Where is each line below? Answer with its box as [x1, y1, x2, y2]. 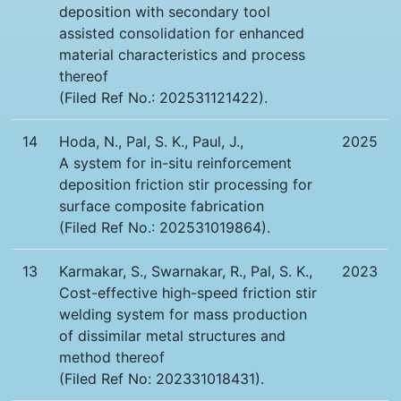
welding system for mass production [59, 305, 308, 324]
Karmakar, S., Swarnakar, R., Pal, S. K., [59, 262, 313, 281]
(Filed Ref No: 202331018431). [59, 370, 265, 388]
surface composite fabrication [59, 197, 265, 216]
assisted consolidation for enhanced [59, 24, 305, 43]
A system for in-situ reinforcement [59, 154, 293, 173]
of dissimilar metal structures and [59, 327, 286, 346]
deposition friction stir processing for [59, 175, 313, 194]
